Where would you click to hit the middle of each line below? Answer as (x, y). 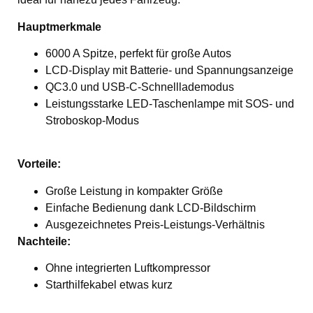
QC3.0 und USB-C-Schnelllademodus (140, 87)
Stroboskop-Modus (92, 120)
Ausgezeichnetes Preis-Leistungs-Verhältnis (155, 224)
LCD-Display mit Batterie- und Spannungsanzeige (169, 70)
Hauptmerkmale (59, 27)
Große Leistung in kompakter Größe (134, 191)
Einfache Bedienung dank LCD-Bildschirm (151, 208)
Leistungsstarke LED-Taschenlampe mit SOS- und (170, 103)
